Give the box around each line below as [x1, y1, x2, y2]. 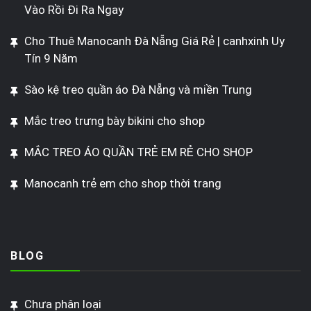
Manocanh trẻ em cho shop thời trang [24, 176, 221, 191]
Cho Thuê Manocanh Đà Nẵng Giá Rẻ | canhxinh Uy [24, 34, 285, 49]
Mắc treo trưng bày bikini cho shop [24, 114, 205, 128]
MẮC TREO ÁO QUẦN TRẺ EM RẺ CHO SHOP [24, 145, 253, 160]
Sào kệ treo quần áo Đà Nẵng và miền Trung [24, 83, 252, 97]
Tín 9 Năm [24, 51, 78, 66]
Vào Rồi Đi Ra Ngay [24, 3, 124, 17]
